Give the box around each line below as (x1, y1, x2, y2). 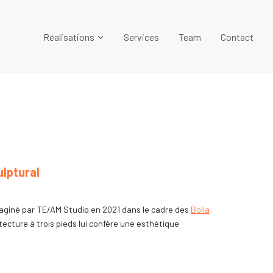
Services (124, 30, 159, 43)
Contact (221, 30, 253, 43)
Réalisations (43, 30, 94, 43)
